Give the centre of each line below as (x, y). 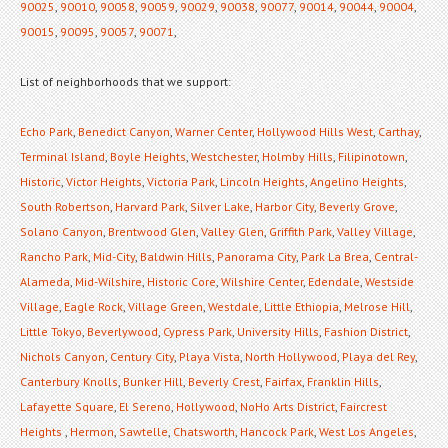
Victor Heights (104, 181)
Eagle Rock (93, 306)
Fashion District (366, 331)
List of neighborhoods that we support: (125, 81)
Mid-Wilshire (108, 281)
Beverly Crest (224, 381)
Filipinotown (371, 156)
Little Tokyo (51, 331)
